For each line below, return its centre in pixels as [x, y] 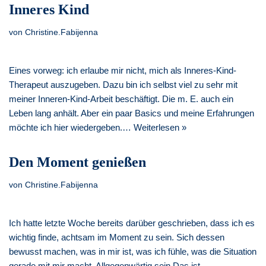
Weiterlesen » [160, 127]
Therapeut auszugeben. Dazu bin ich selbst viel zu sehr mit [123, 84]
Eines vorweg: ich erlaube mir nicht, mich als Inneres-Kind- [123, 70]
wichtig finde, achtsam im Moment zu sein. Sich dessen [117, 237]
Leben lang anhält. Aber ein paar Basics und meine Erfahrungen [132, 113]
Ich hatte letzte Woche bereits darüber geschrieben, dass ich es [132, 223]
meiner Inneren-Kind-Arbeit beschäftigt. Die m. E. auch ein [121, 99]
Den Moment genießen [77, 162]
